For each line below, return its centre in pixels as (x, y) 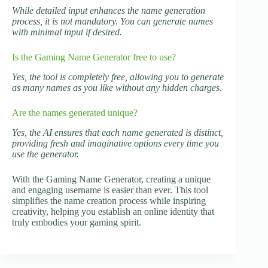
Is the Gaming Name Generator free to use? (94, 57)
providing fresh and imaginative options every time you (115, 143)
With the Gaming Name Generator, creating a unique (111, 179)
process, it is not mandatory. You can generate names (112, 22)
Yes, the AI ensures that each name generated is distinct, (118, 132)
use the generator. (45, 154)
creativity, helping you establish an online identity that (113, 211)
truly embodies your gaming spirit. (77, 222)
